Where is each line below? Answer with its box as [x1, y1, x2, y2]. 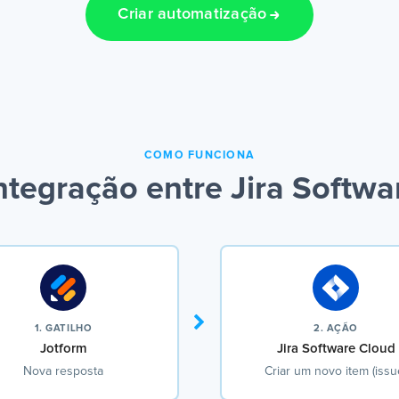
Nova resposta [23, 365, 103, 379]
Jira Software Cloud [276, 342, 395, 356]
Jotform [39, 342, 87, 356]
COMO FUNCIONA [143, 150, 256, 162]
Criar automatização [118, 6, 267, 23]
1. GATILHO [34, 323, 93, 334]
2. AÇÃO [313, 323, 358, 334]
